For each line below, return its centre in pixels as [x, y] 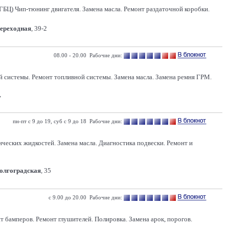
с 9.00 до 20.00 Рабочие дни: [85, 197]
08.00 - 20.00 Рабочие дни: [88, 55]
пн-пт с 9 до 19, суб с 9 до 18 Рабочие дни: [67, 121]
